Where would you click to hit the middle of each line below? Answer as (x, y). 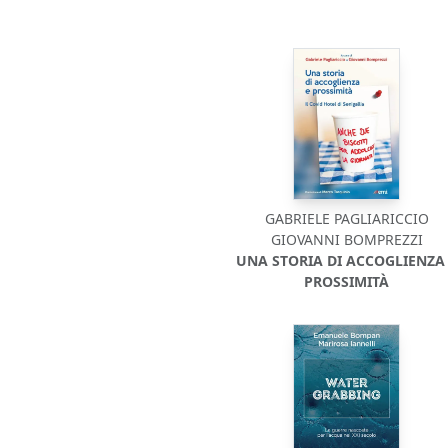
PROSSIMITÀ (347, 281)
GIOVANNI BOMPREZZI (346, 239)
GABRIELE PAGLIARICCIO (346, 218)
